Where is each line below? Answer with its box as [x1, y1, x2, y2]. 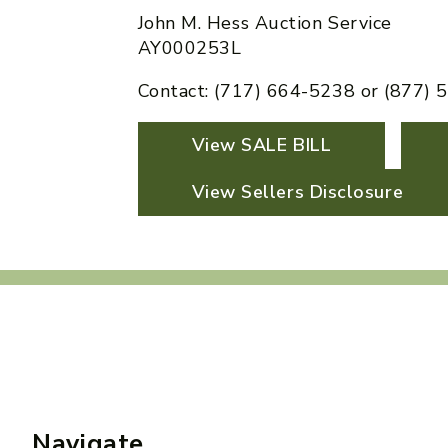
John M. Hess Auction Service [137, 10, 392, 35]
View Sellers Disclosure [191, 179, 404, 204]
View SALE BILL [191, 132, 332, 157]
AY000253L [137, 35, 242, 60]
